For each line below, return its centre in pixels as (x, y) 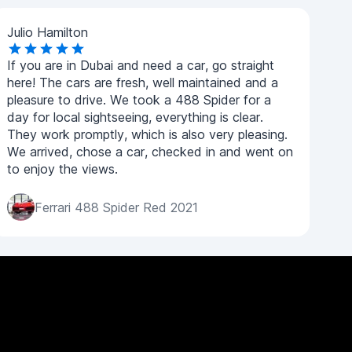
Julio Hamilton (48, 32)
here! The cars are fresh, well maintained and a (143, 82)
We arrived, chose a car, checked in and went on (150, 152)
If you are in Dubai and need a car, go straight (141, 65)
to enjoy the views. (62, 169)
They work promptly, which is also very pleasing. (147, 134)
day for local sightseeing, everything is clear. (135, 117)
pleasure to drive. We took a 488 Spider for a (139, 100)
